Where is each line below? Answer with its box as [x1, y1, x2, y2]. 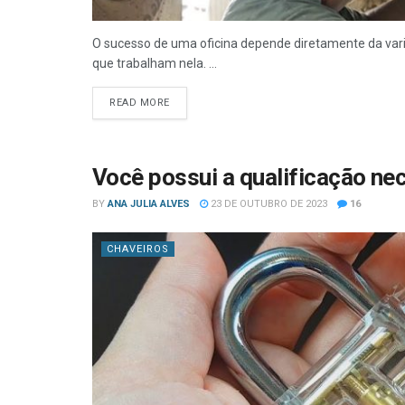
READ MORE [109, 97, 170, 108]
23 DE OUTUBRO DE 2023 [208, 198, 327, 210]
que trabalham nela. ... [92, 56, 217, 71]
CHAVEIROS [107, 243, 169, 255]
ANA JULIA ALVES [108, 198, 190, 210]
